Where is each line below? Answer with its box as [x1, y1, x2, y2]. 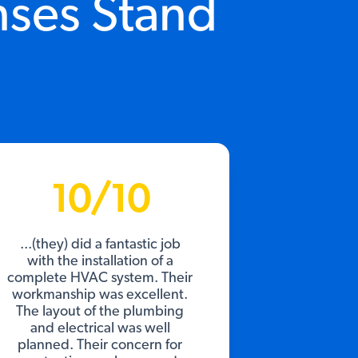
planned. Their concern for [18, 337, 183, 352]
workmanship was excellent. [12, 287, 189, 302]
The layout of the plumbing [16, 304, 185, 319]
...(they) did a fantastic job [19, 237, 181, 252]
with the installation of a [26, 253, 173, 268]
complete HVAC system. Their [7, 270, 193, 285]
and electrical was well [30, 320, 170, 336]
